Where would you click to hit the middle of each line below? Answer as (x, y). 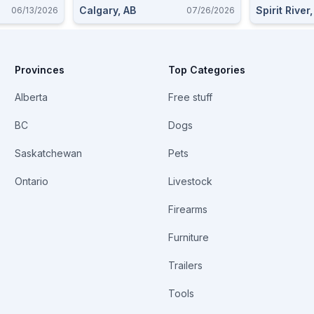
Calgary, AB (108, 10)
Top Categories (206, 70)
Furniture (188, 237)
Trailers (185, 265)
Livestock (190, 181)
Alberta (32, 97)
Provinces (40, 70)
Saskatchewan (49, 153)
